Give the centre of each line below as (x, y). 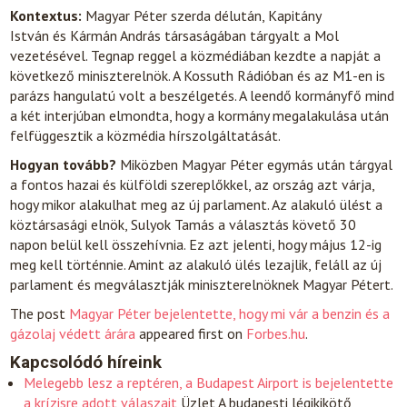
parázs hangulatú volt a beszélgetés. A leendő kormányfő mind (203, 95)
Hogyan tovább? (64, 164)
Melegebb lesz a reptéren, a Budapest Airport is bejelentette (209, 382)
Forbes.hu (276, 333)
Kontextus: (46, 15)
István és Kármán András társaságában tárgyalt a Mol (175, 35)
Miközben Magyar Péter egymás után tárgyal (255, 164)
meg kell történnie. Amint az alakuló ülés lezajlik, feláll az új (196, 264)
